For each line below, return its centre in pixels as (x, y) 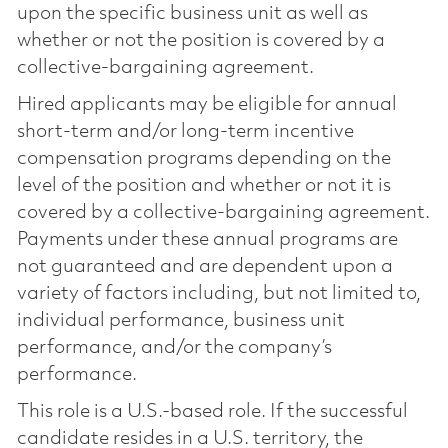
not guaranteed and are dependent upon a (204, 266)
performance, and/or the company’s (174, 347)
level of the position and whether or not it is (203, 185)
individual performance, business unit (180, 320)
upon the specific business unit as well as (192, 13)
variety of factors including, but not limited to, (218, 293)
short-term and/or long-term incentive (185, 131)
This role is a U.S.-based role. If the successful (212, 411)
